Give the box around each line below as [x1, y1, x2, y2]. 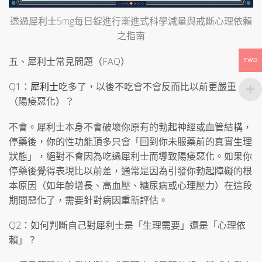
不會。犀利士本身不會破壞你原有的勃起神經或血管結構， [9, 120, 252, 133]
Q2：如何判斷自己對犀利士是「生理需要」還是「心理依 [9, 219, 246, 232]
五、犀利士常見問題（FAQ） [9, 54, 130, 68]
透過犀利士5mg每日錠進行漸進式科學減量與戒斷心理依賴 [10, 15, 252, 28]
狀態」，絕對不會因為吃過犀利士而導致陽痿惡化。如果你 [9, 149, 252, 163]
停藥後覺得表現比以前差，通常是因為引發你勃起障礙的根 [9, 164, 252, 177]
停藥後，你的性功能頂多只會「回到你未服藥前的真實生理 [9, 135, 252, 148]
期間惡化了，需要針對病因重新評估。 [9, 193, 168, 206]
